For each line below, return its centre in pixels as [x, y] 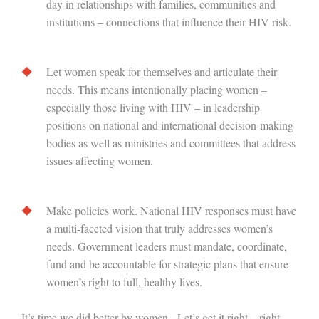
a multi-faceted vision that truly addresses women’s [159, 228]
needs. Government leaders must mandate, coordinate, [167, 246]
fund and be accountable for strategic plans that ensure [167, 264]
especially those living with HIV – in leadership [153, 107]
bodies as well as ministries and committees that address [171, 143]
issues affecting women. [100, 161]
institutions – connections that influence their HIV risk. [169, 22]
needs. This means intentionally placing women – [157, 89]
